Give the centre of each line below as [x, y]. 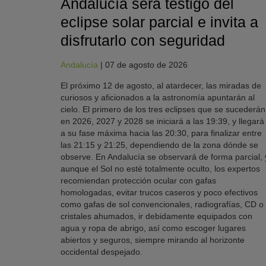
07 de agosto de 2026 [146, 65]
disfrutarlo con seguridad [143, 41]
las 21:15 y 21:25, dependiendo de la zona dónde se [159, 145]
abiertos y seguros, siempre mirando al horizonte [153, 240]
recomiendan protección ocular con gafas [138, 181]
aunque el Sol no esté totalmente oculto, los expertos [160, 169]
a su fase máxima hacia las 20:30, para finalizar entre [161, 133]
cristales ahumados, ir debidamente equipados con [156, 216]
